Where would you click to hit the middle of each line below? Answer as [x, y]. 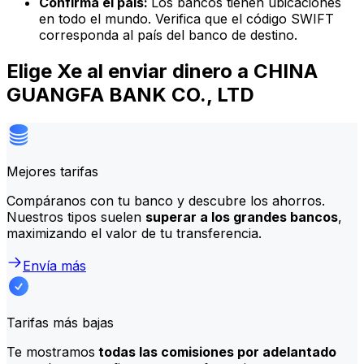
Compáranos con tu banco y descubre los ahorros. [166, 200]
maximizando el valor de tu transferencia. [134, 233]
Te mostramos [51, 351]
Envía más [54, 265]
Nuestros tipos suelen [76, 217]
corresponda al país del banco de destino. [168, 35]
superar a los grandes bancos [242, 217]
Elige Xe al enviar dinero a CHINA [162, 71]
